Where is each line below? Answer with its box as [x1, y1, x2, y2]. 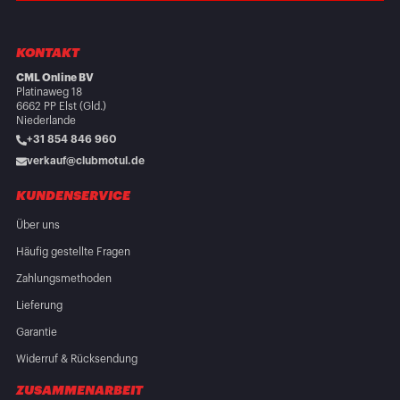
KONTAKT [15, 46, 79, 60]
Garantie [15, 326, 57, 337]
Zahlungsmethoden [15, 272, 112, 284]
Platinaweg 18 [15, 86, 82, 97]
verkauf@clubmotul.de [26, 154, 145, 166]
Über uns [15, 219, 60, 230]
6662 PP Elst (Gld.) [15, 100, 106, 112]
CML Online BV [15, 71, 94, 83]
